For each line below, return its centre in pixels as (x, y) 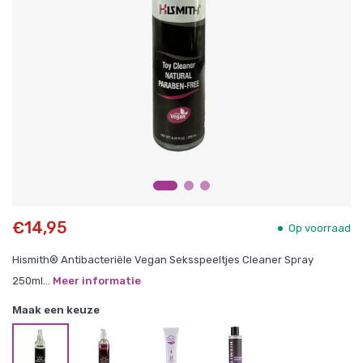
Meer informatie (97, 281)
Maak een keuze (56, 310)
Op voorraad (320, 228)
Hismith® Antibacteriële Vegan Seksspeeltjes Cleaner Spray (163, 260)
